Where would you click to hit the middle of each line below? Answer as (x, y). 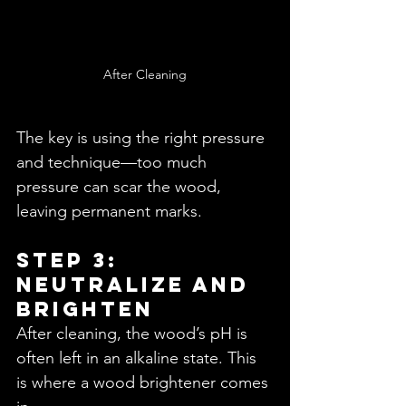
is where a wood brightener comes (145, 383)
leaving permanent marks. (109, 212)
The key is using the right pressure (143, 138)
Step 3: (72, 261)
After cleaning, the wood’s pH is (134, 334)
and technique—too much (114, 163)
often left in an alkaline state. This (139, 358)
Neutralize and (137, 285)
